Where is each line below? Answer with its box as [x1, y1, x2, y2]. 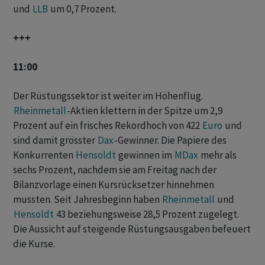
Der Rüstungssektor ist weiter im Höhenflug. [13, 89, 203, 103]
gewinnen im [117, 148, 174, 162]
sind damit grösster [13, 134, 97, 147]
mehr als [199, 148, 237, 162]
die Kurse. [13, 237, 55, 251]
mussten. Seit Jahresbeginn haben [13, 193, 161, 206]
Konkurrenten [13, 148, 75, 162]
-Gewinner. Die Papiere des [114, 134, 227, 147]
